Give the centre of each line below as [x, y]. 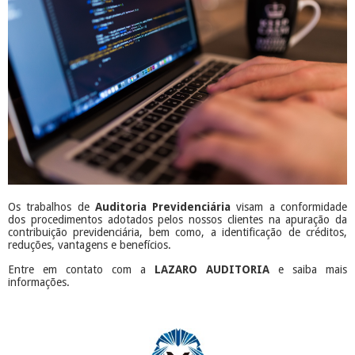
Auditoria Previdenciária [163, 207]
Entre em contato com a [81, 270]
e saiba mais [308, 270]
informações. [39, 282]
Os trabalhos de [52, 207]
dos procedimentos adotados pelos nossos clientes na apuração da [177, 220]
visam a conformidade [289, 207]
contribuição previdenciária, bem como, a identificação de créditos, [177, 233]
